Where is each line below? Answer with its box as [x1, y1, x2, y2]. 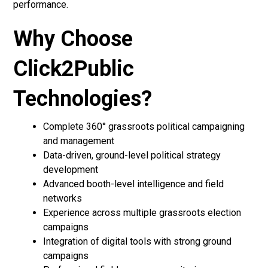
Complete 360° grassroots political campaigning [43, 121, 245, 133]
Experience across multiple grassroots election [43, 207, 242, 219]
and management [43, 135, 115, 147]
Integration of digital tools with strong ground [43, 236, 232, 248]
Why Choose [13, 26, 133, 52]
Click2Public [13, 56, 135, 82]
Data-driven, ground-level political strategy [43, 150, 221, 162]
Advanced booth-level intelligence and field [43, 178, 224, 190]
